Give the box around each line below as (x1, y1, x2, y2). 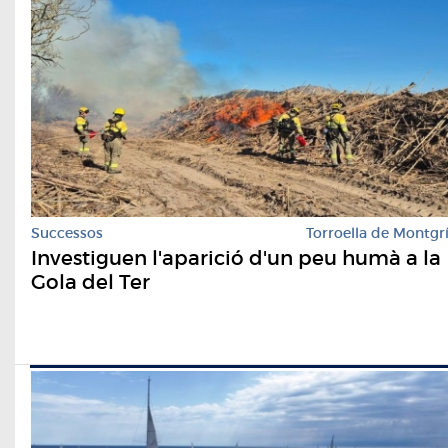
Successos (31, 224, 103, 243)
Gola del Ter (31, 270, 150, 295)
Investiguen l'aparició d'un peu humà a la (31, 246, 441, 271)
